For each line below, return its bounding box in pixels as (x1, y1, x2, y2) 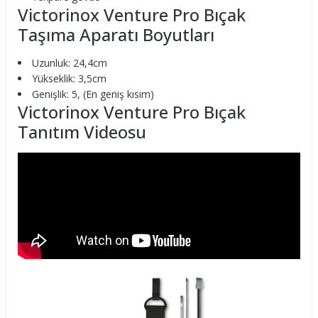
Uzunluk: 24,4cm (32, 56, 107, 70)
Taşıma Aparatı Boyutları (18, 23, 214, 46)
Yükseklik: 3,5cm (32, 72, 106, 85)
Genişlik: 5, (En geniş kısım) (32, 87, 154, 101)
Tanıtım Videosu (18, 120, 146, 143)
